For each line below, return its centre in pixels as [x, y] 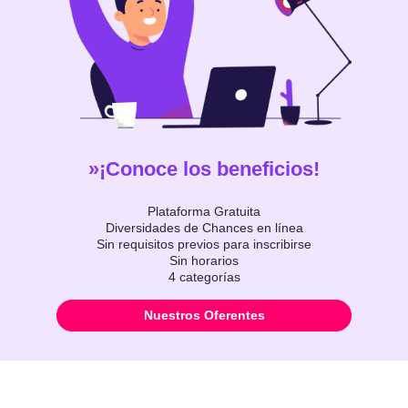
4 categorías [204, 277]
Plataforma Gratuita [204, 212]
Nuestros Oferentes [204, 316]
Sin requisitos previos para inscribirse [204, 245]
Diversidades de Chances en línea [204, 228]
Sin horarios [204, 261]
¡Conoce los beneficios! [209, 169]
